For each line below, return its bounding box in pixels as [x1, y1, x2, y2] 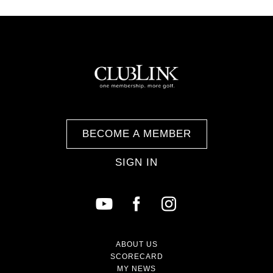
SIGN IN [115, 157, 158, 169]
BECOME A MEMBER [82, 128, 191, 140]
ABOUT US [115, 240, 158, 249]
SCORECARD [110, 252, 163, 261]
